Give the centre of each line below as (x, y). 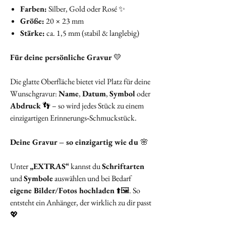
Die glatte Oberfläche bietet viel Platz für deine (80, 82)
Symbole (38, 179)
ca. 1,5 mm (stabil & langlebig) (92, 33)
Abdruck (25, 106)
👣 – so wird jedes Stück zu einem (92, 106)
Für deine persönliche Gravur (61, 58)
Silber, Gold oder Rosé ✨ (86, 9)
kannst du (86, 166)
